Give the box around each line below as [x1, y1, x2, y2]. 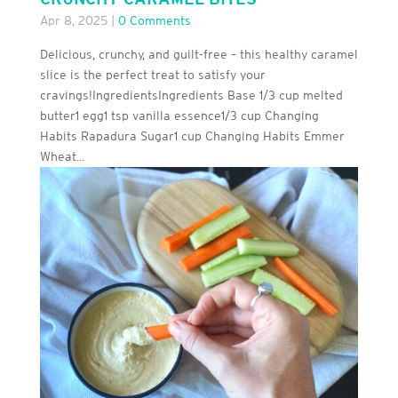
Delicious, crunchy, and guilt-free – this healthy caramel [39, 46, 358, 61]
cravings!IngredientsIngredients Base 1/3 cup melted [39, 87, 343, 102]
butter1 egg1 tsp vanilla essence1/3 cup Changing [39, 107, 319, 123]
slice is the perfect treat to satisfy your [39, 67, 266, 82]
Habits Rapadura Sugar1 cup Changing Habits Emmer [39, 128, 345, 143]
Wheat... [39, 148, 84, 163]
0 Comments [117, 12, 191, 28]
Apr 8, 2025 [39, 12, 107, 28]
